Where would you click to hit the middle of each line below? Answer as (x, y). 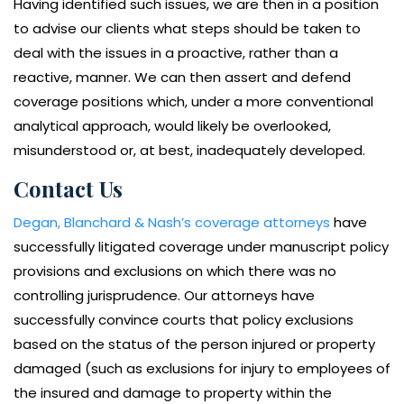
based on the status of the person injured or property (194, 344)
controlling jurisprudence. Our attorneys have (164, 295)
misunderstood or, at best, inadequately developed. (189, 150)
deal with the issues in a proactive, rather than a (176, 52)
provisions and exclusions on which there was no (175, 271)
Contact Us (68, 188)
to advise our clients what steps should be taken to (187, 28)
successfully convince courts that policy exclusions (184, 319)
